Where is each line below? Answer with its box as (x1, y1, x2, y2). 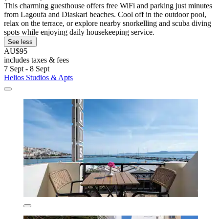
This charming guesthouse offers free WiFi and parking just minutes (4, 1, 212, 10)
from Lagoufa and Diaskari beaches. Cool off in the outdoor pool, (4, 10, 206, 19)
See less (8, 38, 33, 45)
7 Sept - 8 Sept (4, 64, 49, 73)
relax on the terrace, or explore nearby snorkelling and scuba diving (4, 19, 211, 27)
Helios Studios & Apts (4, 73, 73, 82)
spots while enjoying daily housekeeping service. (4, 27, 154, 36)
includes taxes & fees (4, 55, 69, 64)
